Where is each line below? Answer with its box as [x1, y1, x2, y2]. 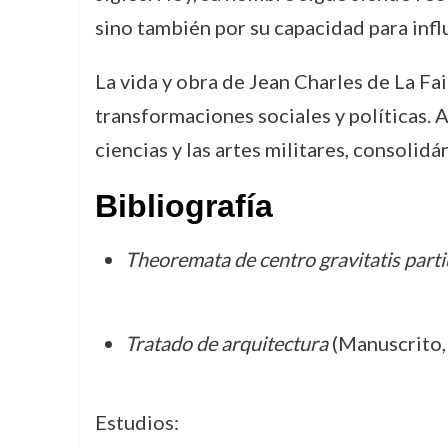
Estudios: [94, 410, 179, 434]
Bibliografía [94, 188, 273, 224]
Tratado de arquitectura [124, 331, 328, 355]
